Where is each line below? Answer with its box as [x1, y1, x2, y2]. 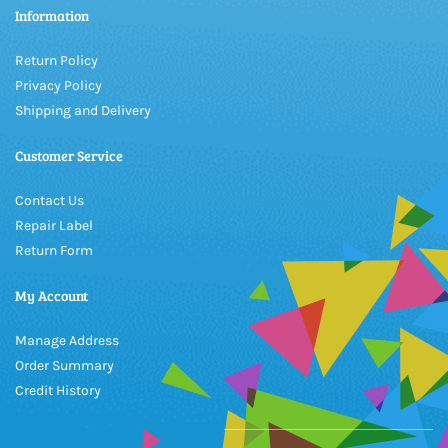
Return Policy [15, 52, 98, 69]
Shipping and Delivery [15, 102, 151, 119]
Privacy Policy [15, 77, 102, 94]
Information [15, 6, 89, 25]
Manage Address [15, 332, 119, 349]
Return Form [15, 242, 93, 259]
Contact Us [15, 192, 84, 209]
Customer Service [15, 146, 123, 165]
